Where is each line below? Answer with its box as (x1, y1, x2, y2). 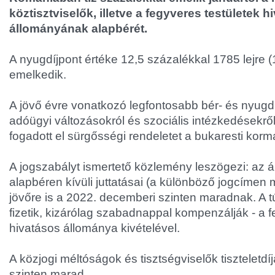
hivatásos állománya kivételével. (9, 222, 180, 234)
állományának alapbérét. (9, 22, 147, 35)
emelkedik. (9, 68, 66, 81)
